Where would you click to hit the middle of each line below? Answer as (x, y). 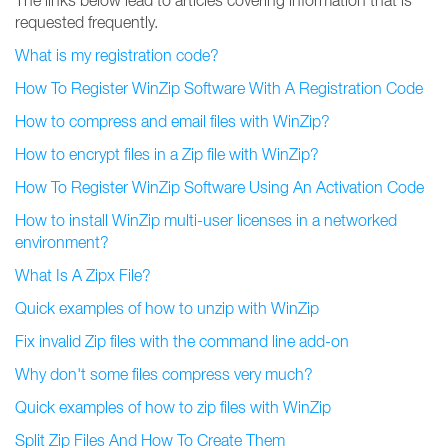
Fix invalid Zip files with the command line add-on (182, 341)
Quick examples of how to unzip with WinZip (167, 308)
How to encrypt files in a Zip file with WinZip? (167, 154)
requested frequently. (86, 22)
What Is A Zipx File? (83, 275)
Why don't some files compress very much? (164, 374)
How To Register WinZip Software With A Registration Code (219, 88)
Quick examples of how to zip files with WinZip (173, 407)
